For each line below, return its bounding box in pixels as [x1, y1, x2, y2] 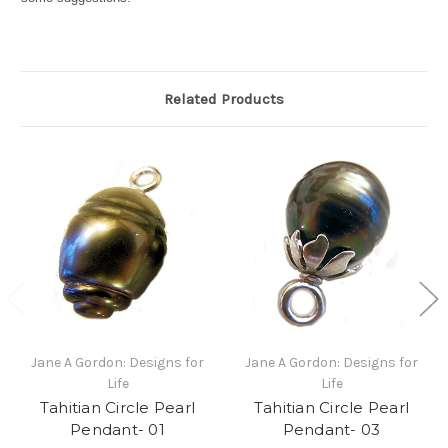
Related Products [164, 90, 284, 109]
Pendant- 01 [70, 420, 165, 440]
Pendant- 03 [282, 420, 381, 440]
